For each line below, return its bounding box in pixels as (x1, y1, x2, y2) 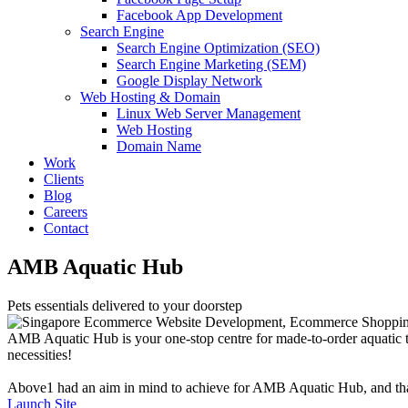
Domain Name (117, 138, 201, 154)
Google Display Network (117, 73, 262, 88)
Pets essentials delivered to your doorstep (7, 297, 242, 313)
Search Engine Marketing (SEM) (117, 56, 306, 72)
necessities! (7, 346, 72, 362)
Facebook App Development (117, 7, 282, 23)
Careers (44, 204, 87, 219)
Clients (44, 171, 84, 187)
